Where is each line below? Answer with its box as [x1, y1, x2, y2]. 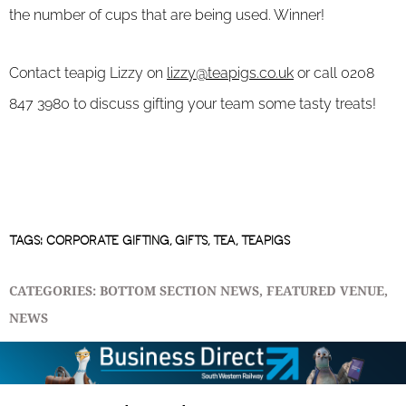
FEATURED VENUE [266, 282, 384, 303]
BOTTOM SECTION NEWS [100, 282, 259, 303]
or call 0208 [294, 64, 374, 82]
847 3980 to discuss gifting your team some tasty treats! [9, 95, 376, 113]
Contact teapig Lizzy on [9, 64, 167, 82]
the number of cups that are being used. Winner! [9, 6, 324, 24]
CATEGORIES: [9, 282, 96, 303]
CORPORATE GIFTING [46, 235, 169, 249]
